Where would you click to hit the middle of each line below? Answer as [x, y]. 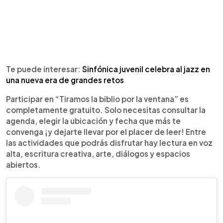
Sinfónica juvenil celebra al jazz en [146, 69]
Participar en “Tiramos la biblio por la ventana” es [97, 99]
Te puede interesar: [44, 69]
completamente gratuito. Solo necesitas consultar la [106, 110]
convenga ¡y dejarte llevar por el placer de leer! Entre [106, 131]
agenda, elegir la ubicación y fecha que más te [93, 120]
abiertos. [23, 164]
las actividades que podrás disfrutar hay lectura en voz [109, 142]
